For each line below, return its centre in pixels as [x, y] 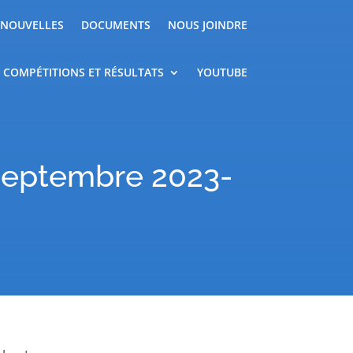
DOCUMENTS [115, 25]
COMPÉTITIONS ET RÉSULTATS [83, 72]
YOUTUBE [222, 72]
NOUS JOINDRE [207, 25]
